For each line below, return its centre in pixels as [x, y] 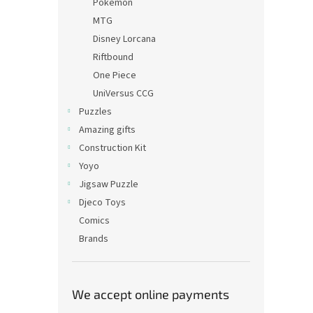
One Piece [115, 76]
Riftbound [113, 58]
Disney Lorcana [124, 39]
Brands [94, 239]
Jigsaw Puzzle [109, 185]
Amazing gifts [107, 130]
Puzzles [95, 112]
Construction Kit [112, 148]
